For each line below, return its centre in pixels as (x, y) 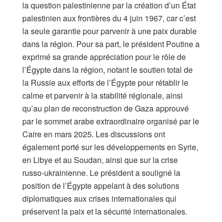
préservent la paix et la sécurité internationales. (105, 212)
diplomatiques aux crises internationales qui (99, 199)
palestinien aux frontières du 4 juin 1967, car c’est (109, 18)
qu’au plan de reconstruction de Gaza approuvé (106, 109)
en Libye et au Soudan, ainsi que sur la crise (100, 160)
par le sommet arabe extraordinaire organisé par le (111, 121)
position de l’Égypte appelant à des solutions (101, 186)
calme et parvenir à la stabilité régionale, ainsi (103, 96)
